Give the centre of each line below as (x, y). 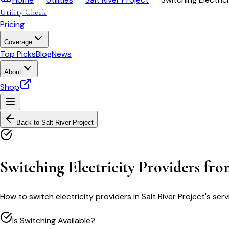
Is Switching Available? (54, 220)
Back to (29, 122)
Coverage (18, 42)
